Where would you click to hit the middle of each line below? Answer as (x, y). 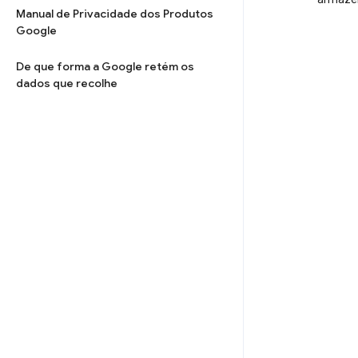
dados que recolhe (67, 83)
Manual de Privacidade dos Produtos (115, 14)
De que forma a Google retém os (105, 66)
